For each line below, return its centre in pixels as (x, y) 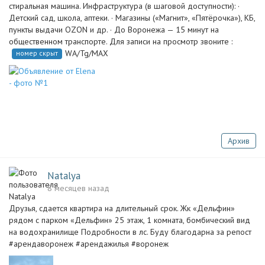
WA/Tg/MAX (87, 53)
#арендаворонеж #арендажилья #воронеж (89, 244)
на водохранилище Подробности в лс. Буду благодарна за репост (130, 232)
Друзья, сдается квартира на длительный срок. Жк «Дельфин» (122, 208)
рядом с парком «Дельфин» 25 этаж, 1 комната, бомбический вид (130, 220)
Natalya (64, 176)
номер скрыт (37, 53)
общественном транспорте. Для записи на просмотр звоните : (121, 41)
